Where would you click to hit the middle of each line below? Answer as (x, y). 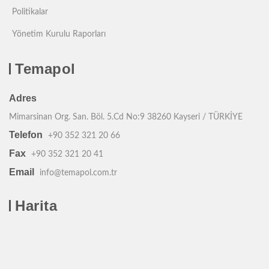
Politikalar (30, 12)
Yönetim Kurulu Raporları (59, 34)
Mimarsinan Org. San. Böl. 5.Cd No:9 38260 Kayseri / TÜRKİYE (126, 117)
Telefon (26, 135)
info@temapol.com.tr (78, 173)
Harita (36, 206)
